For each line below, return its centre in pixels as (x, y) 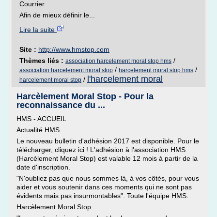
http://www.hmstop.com (74, 49)
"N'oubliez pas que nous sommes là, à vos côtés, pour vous (108, 178)
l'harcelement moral (125, 79)
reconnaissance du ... (61, 105)
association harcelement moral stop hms (118, 61)
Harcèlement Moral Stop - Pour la (85, 96)
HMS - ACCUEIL (41, 119)
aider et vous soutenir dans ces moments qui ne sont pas (104, 187)
